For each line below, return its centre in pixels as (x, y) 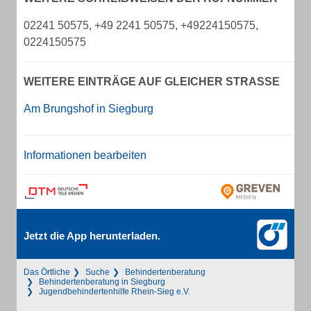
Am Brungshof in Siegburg (89, 109)
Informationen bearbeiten (85, 155)
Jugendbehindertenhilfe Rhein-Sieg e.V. (115, 292)
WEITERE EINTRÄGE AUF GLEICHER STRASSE (148, 82)
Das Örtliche (47, 272)
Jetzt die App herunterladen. (92, 236)
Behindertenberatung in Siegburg (102, 282)
